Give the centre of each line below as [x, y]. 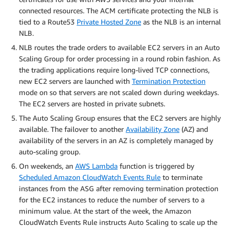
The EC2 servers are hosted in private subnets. [92, 103]
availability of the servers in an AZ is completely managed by [116, 140]
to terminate [181, 177]
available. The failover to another [72, 129]
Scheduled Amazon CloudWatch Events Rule [90, 177]
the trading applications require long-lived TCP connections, [114, 70]
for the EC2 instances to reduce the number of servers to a [112, 199]
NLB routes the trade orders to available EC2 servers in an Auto [119, 47]
